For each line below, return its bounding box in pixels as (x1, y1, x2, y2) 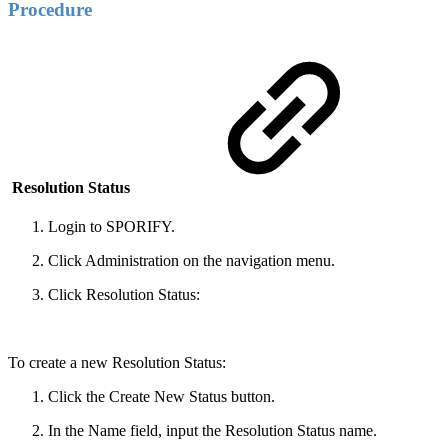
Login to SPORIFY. (48, 217, 175, 235)
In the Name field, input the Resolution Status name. (48, 421, 377, 439)
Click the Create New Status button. (48, 387, 275, 405)
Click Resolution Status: (48, 285, 200, 303)
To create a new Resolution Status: (8, 353, 226, 371)
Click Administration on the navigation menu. (48, 251, 335, 269)
